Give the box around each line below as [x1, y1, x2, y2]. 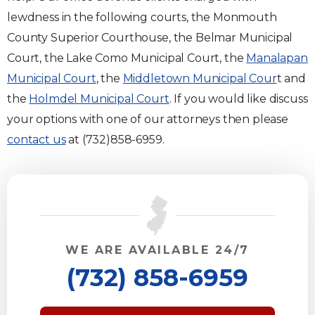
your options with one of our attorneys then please [7, 112, 288, 126]
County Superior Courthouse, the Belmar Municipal [7, 31, 293, 44]
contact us [7, 133, 66, 146]
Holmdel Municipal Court [29, 92, 169, 105]
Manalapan [246, 51, 308, 65]
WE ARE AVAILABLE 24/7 [65, 243, 250, 257]
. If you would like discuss [169, 92, 308, 105]
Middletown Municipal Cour [122, 72, 277, 85]
